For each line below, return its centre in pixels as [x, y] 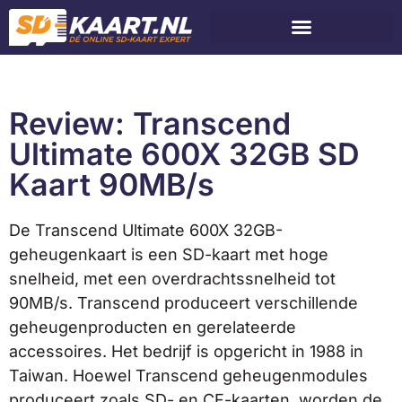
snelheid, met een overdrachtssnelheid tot [172, 278]
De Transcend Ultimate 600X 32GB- [146, 230]
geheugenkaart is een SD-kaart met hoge [169, 254]
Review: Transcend [150, 123]
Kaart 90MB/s [112, 184]
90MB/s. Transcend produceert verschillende [184, 302]
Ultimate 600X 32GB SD [184, 153]
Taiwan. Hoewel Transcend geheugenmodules [188, 375]
